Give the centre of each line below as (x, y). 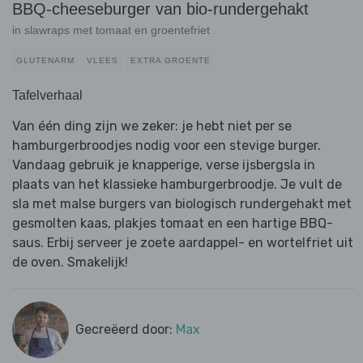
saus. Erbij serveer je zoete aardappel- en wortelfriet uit (183, 243)
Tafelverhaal (47, 96)
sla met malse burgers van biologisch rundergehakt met (182, 204)
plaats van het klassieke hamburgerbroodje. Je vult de (177, 185)
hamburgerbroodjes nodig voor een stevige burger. (167, 146)
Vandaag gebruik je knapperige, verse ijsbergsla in (164, 165)
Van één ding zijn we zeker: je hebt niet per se (152, 126)
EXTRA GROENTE (171, 61)
